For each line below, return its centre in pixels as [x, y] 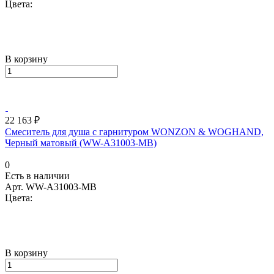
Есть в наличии [37, 176]
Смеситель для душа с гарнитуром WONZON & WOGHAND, [134, 131]
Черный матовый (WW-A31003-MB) [81, 143]
